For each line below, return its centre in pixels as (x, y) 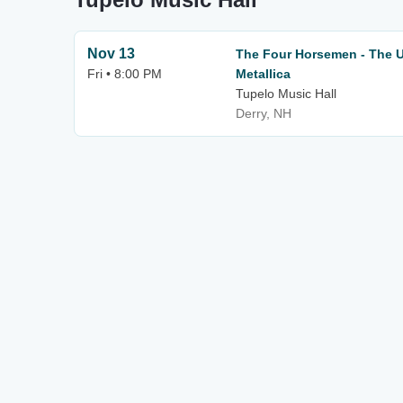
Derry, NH (264, 113)
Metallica (263, 74)
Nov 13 (111, 54)
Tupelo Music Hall (286, 94)
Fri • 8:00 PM (125, 74)
